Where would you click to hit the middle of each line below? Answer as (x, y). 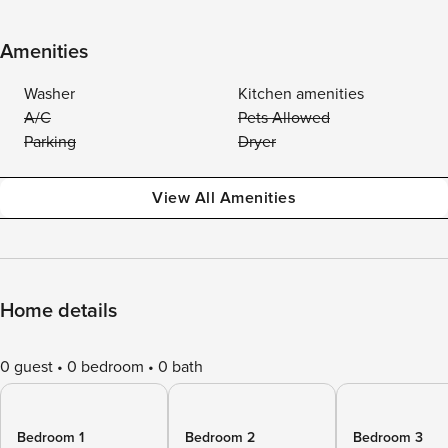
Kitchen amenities (301, 94)
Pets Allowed (284, 118)
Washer (49, 94)
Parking (50, 142)
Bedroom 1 (50, 437)
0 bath (180, 367)
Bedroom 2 (220, 437)
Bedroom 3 (388, 437)
